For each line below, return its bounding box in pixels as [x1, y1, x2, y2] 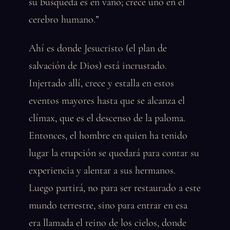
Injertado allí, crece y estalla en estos [29, 77, 174, 89]
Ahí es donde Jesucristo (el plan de [29, 42, 167, 54]
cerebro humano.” [29, 13, 99, 26]
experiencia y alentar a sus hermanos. [29, 164, 176, 177]
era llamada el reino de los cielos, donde [29, 217, 186, 229]
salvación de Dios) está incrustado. [29, 60, 167, 72]
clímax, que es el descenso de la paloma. [29, 112, 185, 124]
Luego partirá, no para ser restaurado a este [29, 182, 201, 194]
